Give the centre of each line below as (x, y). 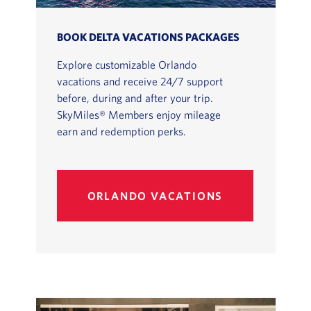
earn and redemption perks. (121, 132)
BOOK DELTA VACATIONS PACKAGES (148, 37)
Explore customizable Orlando (126, 65)
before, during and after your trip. (135, 98)
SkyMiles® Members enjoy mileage (138, 115)
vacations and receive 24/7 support (140, 82)
